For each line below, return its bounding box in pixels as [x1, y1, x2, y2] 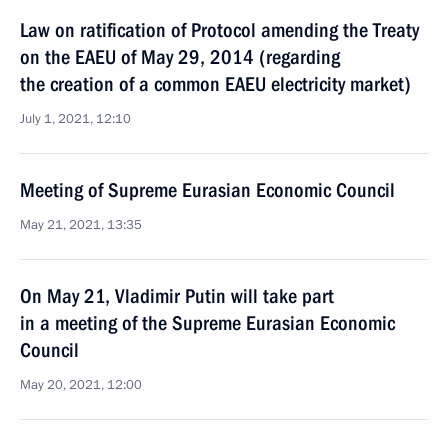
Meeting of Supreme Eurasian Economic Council [20, 178, 395, 202]
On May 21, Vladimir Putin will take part [20, 284, 334, 308]
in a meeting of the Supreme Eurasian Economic [20, 311, 395, 335]
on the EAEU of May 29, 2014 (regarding [20, 45, 340, 69]
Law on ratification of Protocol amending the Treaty [20, 18, 419, 42]
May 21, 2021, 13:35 [20, 216, 142, 234]
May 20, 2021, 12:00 [20, 376, 142, 394]
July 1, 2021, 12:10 [20, 110, 131, 128]
